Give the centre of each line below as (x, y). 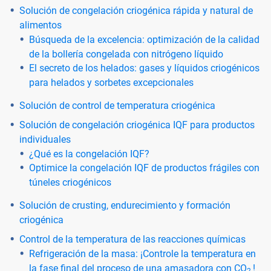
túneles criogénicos (70, 182)
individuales (45, 139)
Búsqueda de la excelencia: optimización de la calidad (144, 39)
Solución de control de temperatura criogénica (117, 105)
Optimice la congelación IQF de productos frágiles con (144, 168)
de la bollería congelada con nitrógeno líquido (126, 54)
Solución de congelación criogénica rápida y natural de (136, 10)
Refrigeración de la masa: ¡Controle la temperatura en (142, 253)
